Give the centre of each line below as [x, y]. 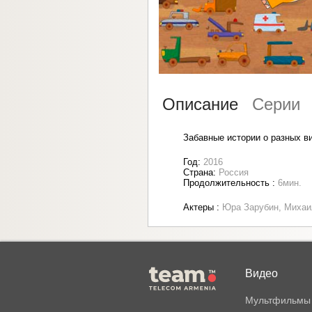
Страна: [201, 173]
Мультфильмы [278, 301]
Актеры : [203, 208]
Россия [234, 173]
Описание [200, 104]
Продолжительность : [231, 183]
